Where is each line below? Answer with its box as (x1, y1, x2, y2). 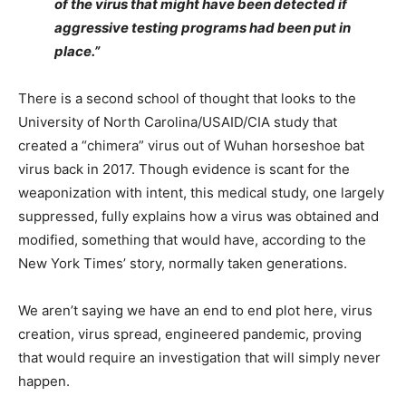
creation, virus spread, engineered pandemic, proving (18, 325, 362, 343)
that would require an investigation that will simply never (18, 349, 381, 366)
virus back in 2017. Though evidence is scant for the (18, 160, 350, 178)
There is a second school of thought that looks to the (18, 90, 356, 107)
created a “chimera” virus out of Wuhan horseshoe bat (18, 137, 364, 154)
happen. (18, 372, 70, 390)
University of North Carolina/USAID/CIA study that (18, 113, 337, 130)
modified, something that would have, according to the (18, 231, 366, 248)
